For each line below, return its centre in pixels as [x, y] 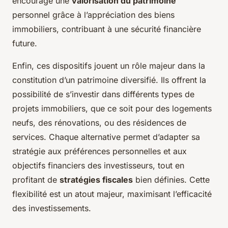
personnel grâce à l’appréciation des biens [93, 15]
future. [25, 44]
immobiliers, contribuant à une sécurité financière [107, 29]
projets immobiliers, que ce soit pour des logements [112, 109]
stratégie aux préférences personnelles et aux [99, 151]
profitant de [36, 180]
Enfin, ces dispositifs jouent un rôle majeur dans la [109, 66]
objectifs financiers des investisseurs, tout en [98, 166]
